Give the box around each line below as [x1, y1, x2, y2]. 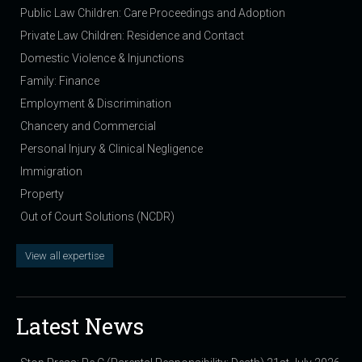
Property [20, 187, 64, 200]
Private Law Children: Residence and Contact [20, 29, 244, 42]
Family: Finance [20, 74, 99, 87]
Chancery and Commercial [20, 120, 156, 133]
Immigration [20, 165, 82, 178]
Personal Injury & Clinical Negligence [20, 142, 203, 155]
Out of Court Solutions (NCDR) [20, 210, 175, 223]
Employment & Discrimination [20, 97, 171, 110]
